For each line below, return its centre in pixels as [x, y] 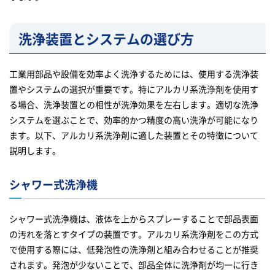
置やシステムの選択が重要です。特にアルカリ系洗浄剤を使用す [134, 89]
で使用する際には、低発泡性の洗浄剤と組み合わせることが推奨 [134, 250]
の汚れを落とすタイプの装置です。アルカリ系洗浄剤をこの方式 [134, 234]
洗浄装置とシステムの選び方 [106, 38]
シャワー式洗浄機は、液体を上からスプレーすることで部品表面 [134, 219]
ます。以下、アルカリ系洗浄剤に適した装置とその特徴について [134, 135]
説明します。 [35, 151]
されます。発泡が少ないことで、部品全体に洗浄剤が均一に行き [134, 265]
